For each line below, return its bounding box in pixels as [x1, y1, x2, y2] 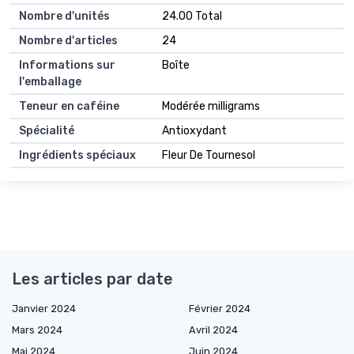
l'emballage [19, 74, 81, 88]
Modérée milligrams [162, 99, 260, 113]
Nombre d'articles [19, 33, 118, 47]
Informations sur [19, 58, 115, 72]
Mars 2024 [12, 323, 62, 336]
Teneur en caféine [19, 99, 119, 113]
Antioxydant [162, 123, 227, 137]
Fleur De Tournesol [162, 148, 255, 162]
